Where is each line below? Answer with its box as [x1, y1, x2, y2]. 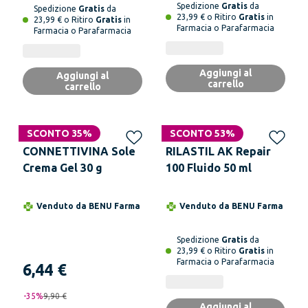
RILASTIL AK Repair [166, 145, 271, 157]
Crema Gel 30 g [23, 162, 102, 174]
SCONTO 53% [170, 128, 235, 139]
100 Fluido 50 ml [166, 162, 252, 174]
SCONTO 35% [27, 128, 92, 139]
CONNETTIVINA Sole [23, 145, 135, 157]
